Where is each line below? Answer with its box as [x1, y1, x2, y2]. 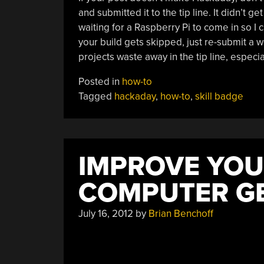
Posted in [78, 75, 122, 88]
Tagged [78, 90, 114, 103]
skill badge [194, 90, 243, 103]
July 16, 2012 [78, 207, 133, 220]
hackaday [114, 90, 156, 103]
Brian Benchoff [148, 207, 213, 220]
